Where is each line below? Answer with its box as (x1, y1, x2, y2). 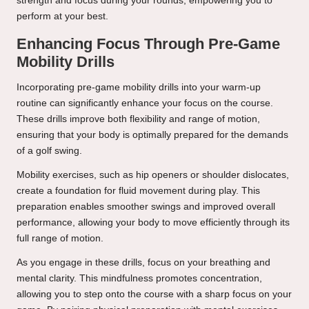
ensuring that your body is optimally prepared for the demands (17, 130, 288, 141)
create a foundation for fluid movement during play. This (17, 186, 260, 197)
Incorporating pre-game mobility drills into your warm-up (17, 82, 261, 93)
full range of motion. (17, 233, 103, 244)
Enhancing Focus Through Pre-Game (17, 35, 280, 53)
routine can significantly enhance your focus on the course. (17, 98, 273, 109)
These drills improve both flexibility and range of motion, (17, 114, 260, 125)
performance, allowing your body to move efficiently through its (17, 217, 290, 228)
